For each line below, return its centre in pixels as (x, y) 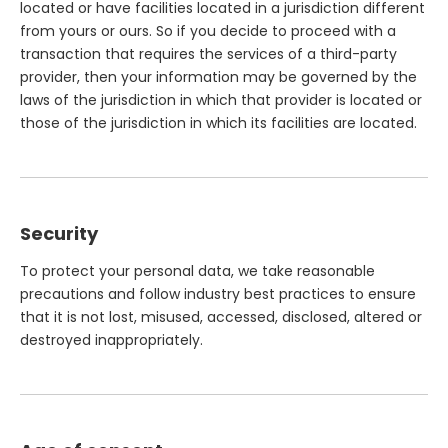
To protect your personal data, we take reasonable (197, 271)
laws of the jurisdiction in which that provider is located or (221, 100)
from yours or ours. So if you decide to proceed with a (208, 31)
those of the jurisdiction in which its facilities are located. (218, 123)
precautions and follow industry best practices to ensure (218, 294)
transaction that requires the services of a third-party (208, 54)
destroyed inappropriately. (111, 340)
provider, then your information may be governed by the (218, 77)
